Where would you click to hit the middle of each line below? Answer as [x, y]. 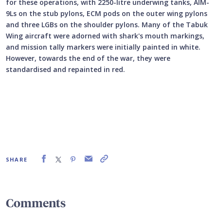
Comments [36, 203]
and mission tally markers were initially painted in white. [103, 47]
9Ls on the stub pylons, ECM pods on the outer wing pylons [107, 14]
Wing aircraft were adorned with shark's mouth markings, [105, 36]
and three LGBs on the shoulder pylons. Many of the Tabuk [107, 25]
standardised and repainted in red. [65, 70]
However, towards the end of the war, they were [88, 58]
